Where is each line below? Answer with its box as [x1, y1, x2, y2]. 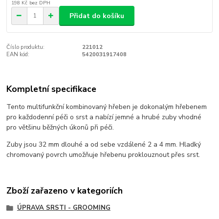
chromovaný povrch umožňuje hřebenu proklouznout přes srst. [6, 150, 200, 159]
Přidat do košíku [69, 11, 124, 21]
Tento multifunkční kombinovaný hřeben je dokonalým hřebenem [6, 102, 207, 111]
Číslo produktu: [6, 43, 45, 51]
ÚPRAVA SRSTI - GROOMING [17, 203, 110, 213]
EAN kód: [6, 50, 30, 58]
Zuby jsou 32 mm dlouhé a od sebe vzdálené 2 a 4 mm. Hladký [6, 139, 201, 149]
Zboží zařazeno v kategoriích [6, 185, 123, 197]
